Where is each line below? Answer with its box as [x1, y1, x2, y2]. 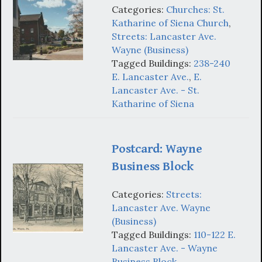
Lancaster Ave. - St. [112, 84, 199, 96]
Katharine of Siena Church [112, 16, 229, 29]
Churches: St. [166, 3, 225, 15]
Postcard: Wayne [112, 141, 202, 156]
